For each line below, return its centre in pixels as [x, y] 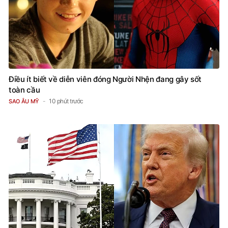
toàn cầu [24, 90]
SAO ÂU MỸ [24, 101]
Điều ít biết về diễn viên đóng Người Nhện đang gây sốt [105, 79]
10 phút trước [66, 101]
